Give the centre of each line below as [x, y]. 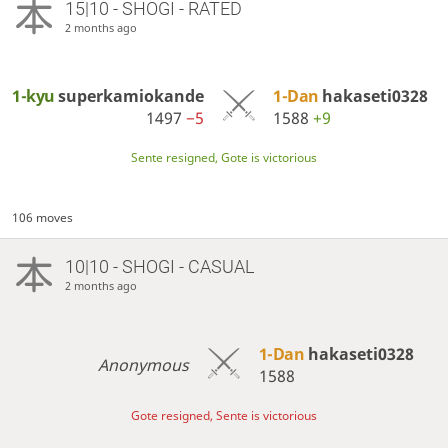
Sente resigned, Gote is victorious [224, 158]
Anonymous [144, 364]
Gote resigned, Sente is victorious [224, 416]
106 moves [43, 217]
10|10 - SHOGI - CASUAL [159, 266]
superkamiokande [131, 95]
